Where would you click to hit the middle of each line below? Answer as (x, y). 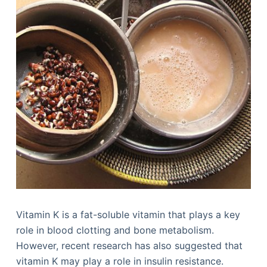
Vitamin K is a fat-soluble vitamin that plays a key (128, 214)
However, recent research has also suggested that (129, 245)
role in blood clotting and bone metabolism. (115, 230)
